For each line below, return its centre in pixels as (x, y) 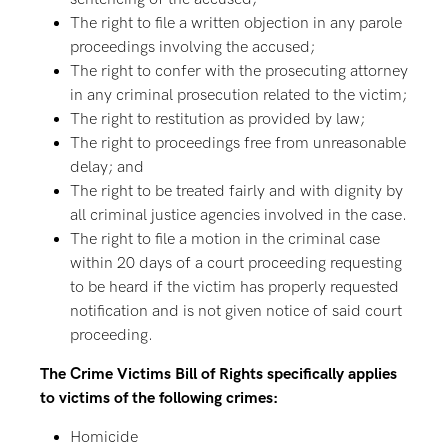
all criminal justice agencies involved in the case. (238, 215)
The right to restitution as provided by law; (217, 119)
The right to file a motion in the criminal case (225, 239)
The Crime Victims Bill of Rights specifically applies (218, 374)
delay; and (107, 167)
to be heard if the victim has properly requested (234, 287)
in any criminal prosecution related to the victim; (238, 95)
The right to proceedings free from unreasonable (238, 143)
